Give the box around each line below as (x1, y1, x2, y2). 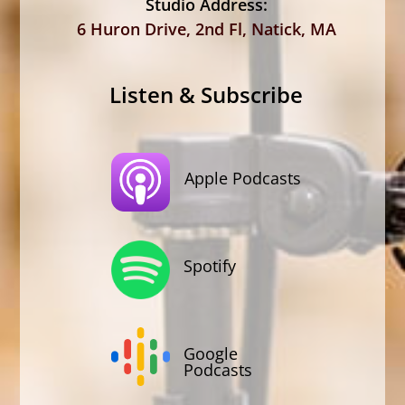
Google (184, 342, 239, 364)
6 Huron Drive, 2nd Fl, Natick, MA (76, 18, 336, 41)
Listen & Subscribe (109, 80, 304, 110)
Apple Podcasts (184, 167, 301, 190)
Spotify (184, 255, 237, 278)
